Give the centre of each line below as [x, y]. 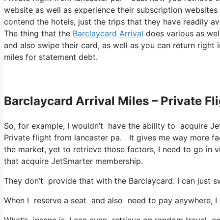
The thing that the [38, 33]
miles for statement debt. [51, 57]
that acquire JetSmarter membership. [73, 161]
